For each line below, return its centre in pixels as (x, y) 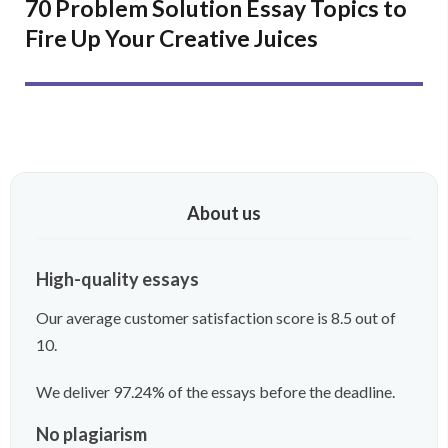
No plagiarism (91, 433)
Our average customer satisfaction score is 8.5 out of (216, 317)
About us (224, 212)
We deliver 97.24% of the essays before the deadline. (215, 391)
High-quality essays (117, 278)
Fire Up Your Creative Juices (171, 37)
